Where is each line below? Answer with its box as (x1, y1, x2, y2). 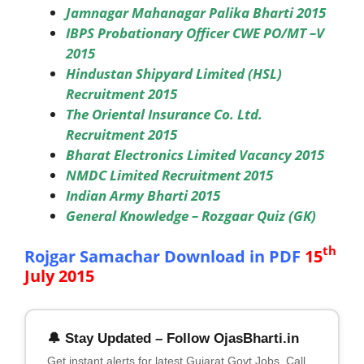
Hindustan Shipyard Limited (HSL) (66, 64, 282, 83)
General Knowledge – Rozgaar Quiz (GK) (66, 206, 316, 225)
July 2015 (24, 264, 94, 287)
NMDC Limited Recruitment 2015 (66, 166, 273, 184)
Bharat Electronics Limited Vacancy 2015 (66, 145, 324, 164)
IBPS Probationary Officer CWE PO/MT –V (66, 24, 324, 42)
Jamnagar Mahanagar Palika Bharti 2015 (66, 3, 326, 22)
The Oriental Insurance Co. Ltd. (66, 105, 262, 123)
